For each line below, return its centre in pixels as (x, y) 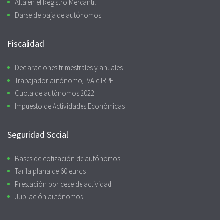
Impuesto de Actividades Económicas (70, 106)
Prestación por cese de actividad (63, 184)
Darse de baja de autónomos (58, 15)
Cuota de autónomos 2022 (55, 93)
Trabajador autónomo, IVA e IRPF (64, 80)
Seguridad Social (38, 134)
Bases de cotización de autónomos (68, 158)
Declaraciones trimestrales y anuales (69, 67)
